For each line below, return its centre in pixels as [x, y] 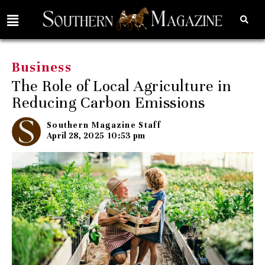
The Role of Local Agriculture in [122, 86]
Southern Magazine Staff [104, 125]
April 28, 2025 [75, 135]
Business [42, 67]
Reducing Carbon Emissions [109, 102]
